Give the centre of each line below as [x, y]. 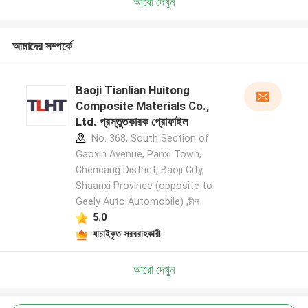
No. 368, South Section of [148, 139]
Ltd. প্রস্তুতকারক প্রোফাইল [132, 122]
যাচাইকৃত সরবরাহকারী [126, 233]
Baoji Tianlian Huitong [132, 90]
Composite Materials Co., [142, 106]
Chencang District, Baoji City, [140, 170]
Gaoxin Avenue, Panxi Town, [138, 154]
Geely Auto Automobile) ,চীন [137, 202]
